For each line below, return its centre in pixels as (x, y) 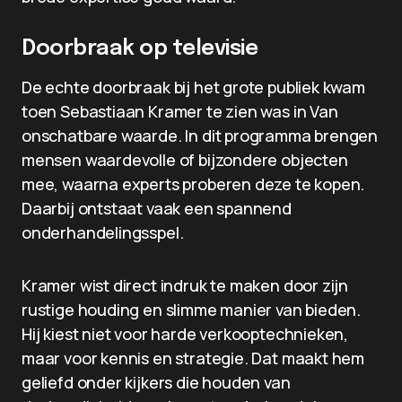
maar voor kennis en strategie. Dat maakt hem (193, 358)
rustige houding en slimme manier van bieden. (192, 310)
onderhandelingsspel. (103, 232)
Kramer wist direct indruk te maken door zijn (185, 285)
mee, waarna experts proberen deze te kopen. (193, 184)
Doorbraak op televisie (140, 49)
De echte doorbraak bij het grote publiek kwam (193, 87)
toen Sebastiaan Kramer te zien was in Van (180, 111)
